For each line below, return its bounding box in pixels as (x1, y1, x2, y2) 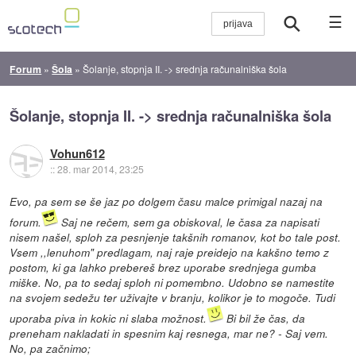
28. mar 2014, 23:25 (56, 162, 144, 176)
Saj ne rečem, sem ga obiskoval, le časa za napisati (58, 214, 320, 230)
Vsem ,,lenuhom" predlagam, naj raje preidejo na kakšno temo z (10, 244, 330, 260)
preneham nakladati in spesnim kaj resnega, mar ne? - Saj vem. (10, 325, 329, 341)
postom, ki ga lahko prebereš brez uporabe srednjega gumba (10, 259, 317, 275)
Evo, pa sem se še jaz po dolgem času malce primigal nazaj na (10, 193, 323, 209)
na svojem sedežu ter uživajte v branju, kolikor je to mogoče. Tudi (10, 289, 336, 305)
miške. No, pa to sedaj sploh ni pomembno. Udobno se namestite (10, 274, 335, 290)
